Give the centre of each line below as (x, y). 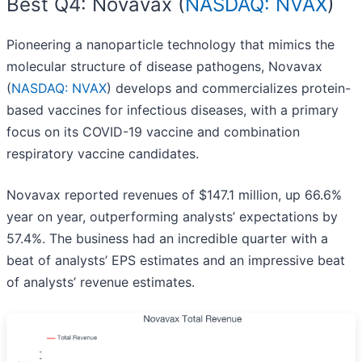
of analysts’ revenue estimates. (101, 282)
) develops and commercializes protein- (229, 88)
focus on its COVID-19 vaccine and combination (153, 132)
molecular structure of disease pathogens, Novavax (164, 67)
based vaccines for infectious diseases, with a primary (173, 110)
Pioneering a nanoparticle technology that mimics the (170, 45)
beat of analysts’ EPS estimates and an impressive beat (176, 261)
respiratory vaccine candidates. (103, 154)
